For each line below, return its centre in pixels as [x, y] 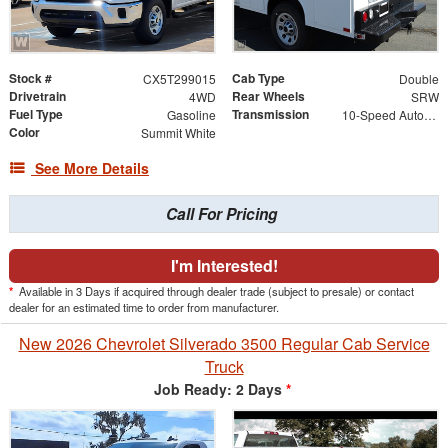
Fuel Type [36, 113]
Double [418, 78]
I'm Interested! [224, 265]
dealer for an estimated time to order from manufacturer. [144, 306]
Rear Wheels [268, 95]
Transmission [270, 113]
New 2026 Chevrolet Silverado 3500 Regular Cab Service [224, 343]
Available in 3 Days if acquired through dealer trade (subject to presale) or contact [215, 290]
